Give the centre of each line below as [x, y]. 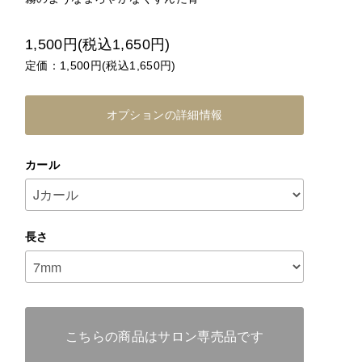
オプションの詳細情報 [164, 115]
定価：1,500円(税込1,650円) [101, 65]
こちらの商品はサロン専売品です [164, 337]
